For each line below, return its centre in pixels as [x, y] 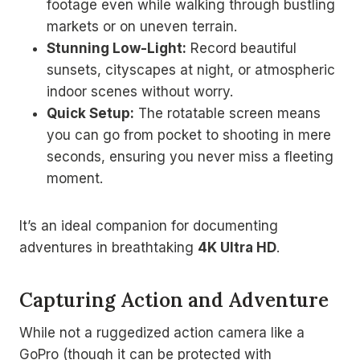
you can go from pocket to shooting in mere [189, 135]
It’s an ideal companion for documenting [149, 225]
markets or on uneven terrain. [142, 26]
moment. [75, 178]
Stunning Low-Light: [117, 48]
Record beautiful [241, 48]
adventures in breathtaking [108, 247]
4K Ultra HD [237, 247]
